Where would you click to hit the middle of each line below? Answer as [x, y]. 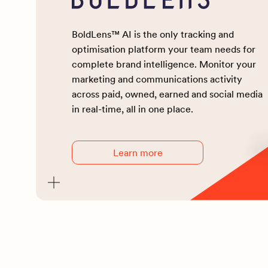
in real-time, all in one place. [133, 109]
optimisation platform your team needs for [164, 49]
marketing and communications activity [157, 79]
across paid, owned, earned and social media [167, 94]
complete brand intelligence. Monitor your [164, 64]
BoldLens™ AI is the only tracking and [153, 34]
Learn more [138, 152]
